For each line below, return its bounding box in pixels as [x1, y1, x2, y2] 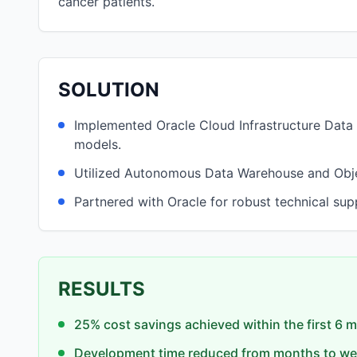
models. [74, 136, 121, 152]
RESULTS [58, 277, 145, 300]
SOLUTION [58, 78, 159, 101]
